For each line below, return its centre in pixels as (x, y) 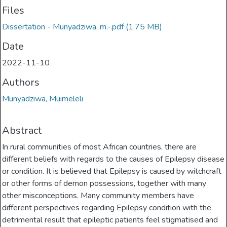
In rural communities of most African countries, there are (100, 147)
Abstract (22, 131)
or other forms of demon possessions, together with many (104, 184)
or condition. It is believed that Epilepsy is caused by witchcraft (112, 172)
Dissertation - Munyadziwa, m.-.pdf (63, 27)
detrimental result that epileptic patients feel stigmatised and (110, 220)
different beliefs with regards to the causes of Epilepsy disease (113, 159)
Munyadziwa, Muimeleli (43, 99)
